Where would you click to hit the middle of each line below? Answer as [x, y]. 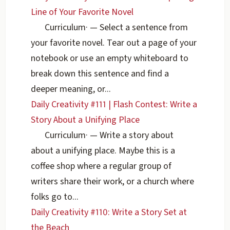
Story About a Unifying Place [85, 120]
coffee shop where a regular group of [101, 166]
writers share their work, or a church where [113, 182]
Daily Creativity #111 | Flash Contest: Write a [114, 105]
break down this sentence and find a [100, 74]
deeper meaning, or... [71, 89]
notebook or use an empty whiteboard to [110, 59]
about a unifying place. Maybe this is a [103, 151]
